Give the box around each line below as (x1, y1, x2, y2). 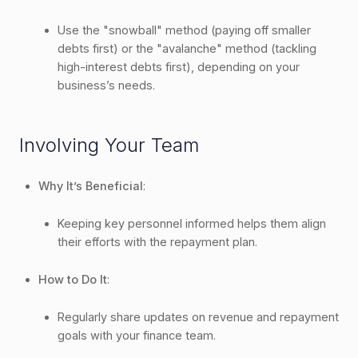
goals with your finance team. (58, 328, 216, 342)
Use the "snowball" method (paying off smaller (58, 22, 311, 37)
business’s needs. (58, 78, 155, 92)
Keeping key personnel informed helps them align (58, 216, 326, 230)
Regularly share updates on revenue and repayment (58, 309, 339, 324)
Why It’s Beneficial (38, 178, 143, 193)
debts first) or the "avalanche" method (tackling (58, 41, 316, 55)
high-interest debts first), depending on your (58, 59, 300, 74)
